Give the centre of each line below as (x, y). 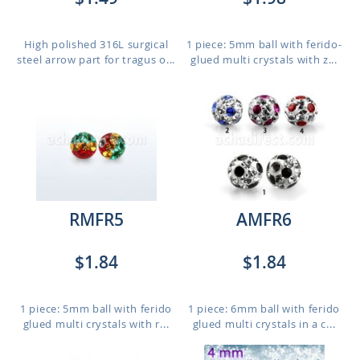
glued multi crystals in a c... (264, 324)
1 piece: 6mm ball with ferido (264, 309)
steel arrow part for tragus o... (96, 59)
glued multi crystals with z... (264, 59)
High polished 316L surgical (96, 44)
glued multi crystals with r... (96, 324)
